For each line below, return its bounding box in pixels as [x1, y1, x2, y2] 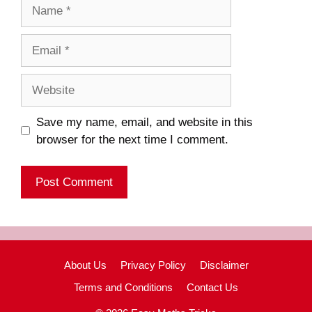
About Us [63, 259, 107, 272]
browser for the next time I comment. [36, 132, 228, 146]
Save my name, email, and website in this [36, 115, 253, 129]
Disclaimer [199, 259, 249, 272]
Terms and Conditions [74, 281, 173, 294]
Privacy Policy [120, 259, 186, 272]
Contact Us [187, 281, 238, 294]
